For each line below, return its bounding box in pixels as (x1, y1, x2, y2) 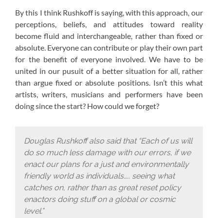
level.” (23, 206, 44, 216)
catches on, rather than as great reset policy (23, 182, 181, 192)
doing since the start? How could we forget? (15, 101, 160, 111)
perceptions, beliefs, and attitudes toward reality (15, 19, 203, 29)
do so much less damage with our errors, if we (23, 147, 191, 157)
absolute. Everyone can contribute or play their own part (15, 43, 203, 53)
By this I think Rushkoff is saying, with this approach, (15, 8, 191, 18)
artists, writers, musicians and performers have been (15, 90, 203, 99)
